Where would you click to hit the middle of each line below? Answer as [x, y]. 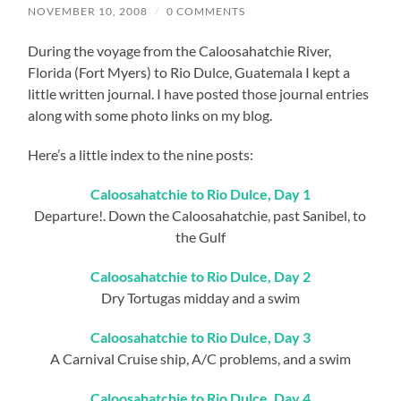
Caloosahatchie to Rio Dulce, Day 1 [200, 194]
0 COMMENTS [206, 12]
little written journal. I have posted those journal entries [199, 94]
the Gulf [200, 237]
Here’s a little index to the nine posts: [141, 155]
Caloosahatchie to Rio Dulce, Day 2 [200, 277]
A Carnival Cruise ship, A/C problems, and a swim [200, 359]
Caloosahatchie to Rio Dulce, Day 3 [200, 337]
